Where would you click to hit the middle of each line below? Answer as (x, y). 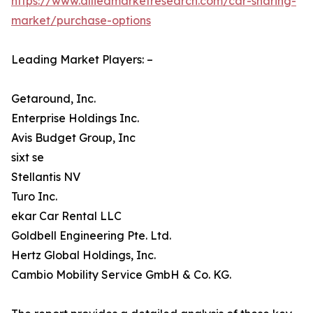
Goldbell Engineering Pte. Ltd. (91, 235)
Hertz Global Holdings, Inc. (83, 255)
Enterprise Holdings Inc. (75, 118)
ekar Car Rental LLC (66, 216)
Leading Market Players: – (82, 59)
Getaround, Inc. (53, 99)
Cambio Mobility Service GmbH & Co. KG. (121, 275)
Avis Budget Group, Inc (73, 138)
